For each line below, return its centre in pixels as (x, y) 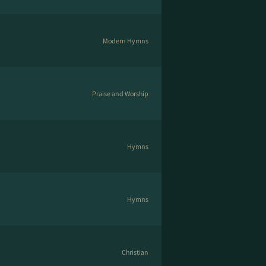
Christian (135, 252)
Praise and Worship (120, 94)
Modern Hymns (126, 41)
